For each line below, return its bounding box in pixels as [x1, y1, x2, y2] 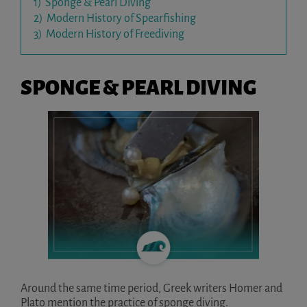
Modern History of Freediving [46, 28, 184, 41]
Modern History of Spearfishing [47, 12, 196, 25]
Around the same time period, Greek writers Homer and [21, 282, 282, 295]
